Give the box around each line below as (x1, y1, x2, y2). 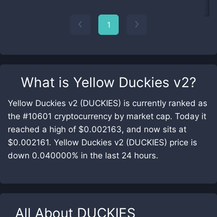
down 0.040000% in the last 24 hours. (8, 151, 158, 160)
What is (21, 74, 73, 91)
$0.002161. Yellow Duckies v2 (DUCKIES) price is (8, 138, 197, 147)
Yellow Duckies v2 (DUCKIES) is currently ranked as (8, 98, 207, 108)
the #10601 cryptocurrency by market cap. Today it (8, 111, 206, 121)
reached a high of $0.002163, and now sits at (8, 124, 186, 134)
